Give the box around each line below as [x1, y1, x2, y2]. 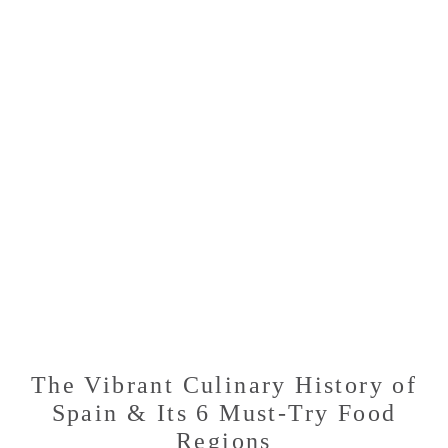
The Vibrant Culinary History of [30, 371, 418, 398]
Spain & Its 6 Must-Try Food [51, 399, 397, 426]
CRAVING [248, 50, 304, 65]
